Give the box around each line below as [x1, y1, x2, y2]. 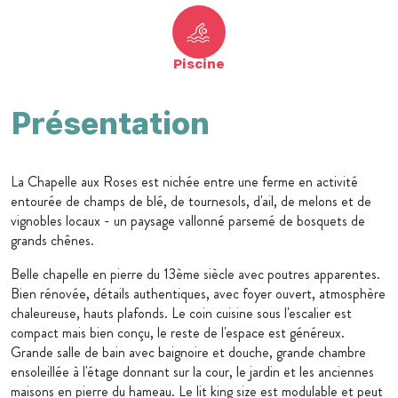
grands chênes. [11, 230, 94, 251]
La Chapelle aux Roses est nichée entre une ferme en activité [11, 171, 358, 193]
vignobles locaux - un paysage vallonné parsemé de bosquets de [11, 211, 365, 232]
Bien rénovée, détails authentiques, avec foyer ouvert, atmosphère [11, 283, 386, 305]
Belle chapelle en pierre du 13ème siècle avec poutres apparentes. [11, 264, 380, 285]
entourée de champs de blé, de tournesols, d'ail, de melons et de [11, 191, 371, 212]
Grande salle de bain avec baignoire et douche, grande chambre [11, 342, 366, 363]
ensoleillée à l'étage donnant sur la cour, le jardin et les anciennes [11, 362, 374, 383]
